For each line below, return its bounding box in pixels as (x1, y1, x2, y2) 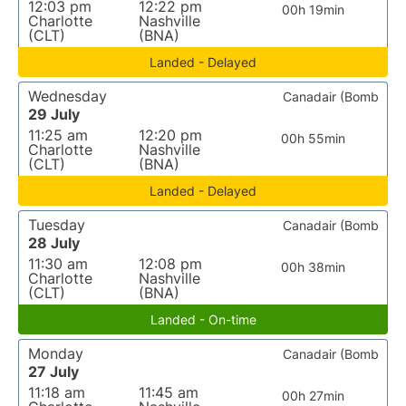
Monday (28, 344, 83, 362)
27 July (28, 362, 79, 381)
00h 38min (281, 259, 346, 275)
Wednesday (28, 87, 107, 105)
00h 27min (282, 388, 345, 403)
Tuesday (28, 216, 85, 234)
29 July (28, 105, 80, 123)
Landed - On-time (150, 312, 256, 327)
